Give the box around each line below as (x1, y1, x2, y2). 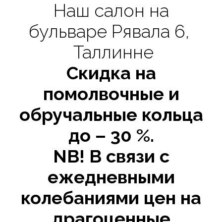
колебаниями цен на (21, 187, 201, 208)
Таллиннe (68, 42, 154, 62)
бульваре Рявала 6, (28, 21, 194, 42)
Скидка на (66, 62, 156, 83)
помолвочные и (43, 83, 179, 104)
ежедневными (47, 166, 175, 187)
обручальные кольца (19, 104, 203, 125)
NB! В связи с (53, 146, 169, 166)
